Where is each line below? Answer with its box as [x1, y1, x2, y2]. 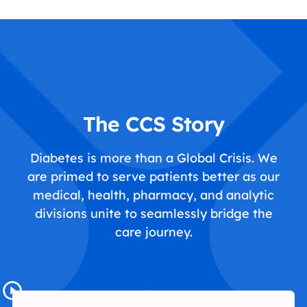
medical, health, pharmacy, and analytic [33, 187, 274, 204]
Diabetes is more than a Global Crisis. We [29, 150, 278, 167]
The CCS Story [82, 111, 225, 138]
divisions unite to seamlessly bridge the [34, 206, 273, 222]
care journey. [114, 224, 193, 241]
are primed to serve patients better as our [27, 169, 280, 185]
